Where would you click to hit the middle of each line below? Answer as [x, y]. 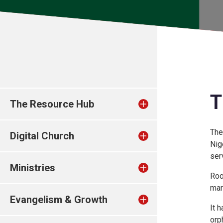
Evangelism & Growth [59, 200]
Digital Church [42, 136]
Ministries [33, 168]
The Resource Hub [52, 104]
